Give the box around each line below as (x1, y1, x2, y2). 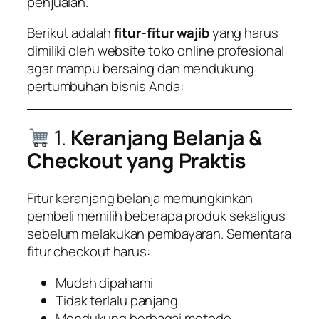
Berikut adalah (27, 23, 114, 43)
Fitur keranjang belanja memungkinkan (27, 189, 253, 208)
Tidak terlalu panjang (56, 291, 178, 310)
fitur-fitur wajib (113, 23, 209, 43)
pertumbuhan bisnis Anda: (27, 77, 184, 96)
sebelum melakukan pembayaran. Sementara (27, 224, 292, 244)
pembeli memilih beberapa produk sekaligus (27, 206, 286, 226)
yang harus (209, 23, 278, 43)
